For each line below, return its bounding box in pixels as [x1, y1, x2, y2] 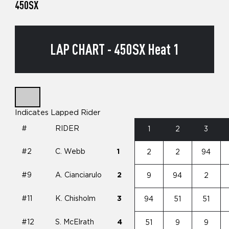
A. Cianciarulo [55, 171, 102, 179]
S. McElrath [55, 218, 95, 226]
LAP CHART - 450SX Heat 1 [50, 40, 179, 58]
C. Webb [55, 148, 86, 155]
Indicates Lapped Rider [14, 108, 101, 117]
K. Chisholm [55, 195, 96, 202]
